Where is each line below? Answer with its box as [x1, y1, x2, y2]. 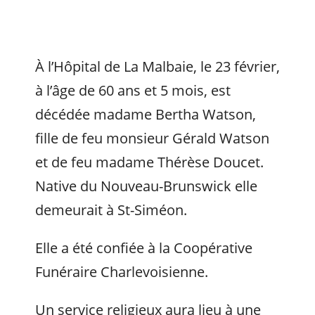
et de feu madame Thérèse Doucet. [35, 153, 264, 172]
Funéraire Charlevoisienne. [35, 262, 208, 281]
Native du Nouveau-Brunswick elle [35, 176, 257, 195]
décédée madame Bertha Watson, [35, 105, 256, 124]
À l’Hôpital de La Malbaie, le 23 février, [35, 57, 280, 76]
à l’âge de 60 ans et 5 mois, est [35, 81, 231, 100]
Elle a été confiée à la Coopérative [35, 238, 252, 257]
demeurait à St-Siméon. [35, 200, 187, 219]
